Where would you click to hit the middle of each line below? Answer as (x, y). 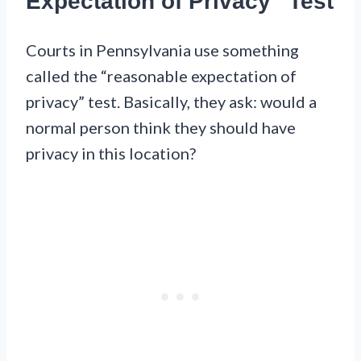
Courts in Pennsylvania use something (162, 50)
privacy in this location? (111, 154)
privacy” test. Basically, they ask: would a (171, 102)
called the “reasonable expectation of (161, 76)
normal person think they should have (161, 128)
